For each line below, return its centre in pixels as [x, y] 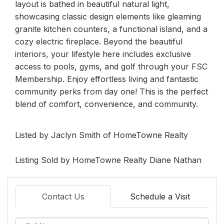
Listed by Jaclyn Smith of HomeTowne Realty [101, 135]
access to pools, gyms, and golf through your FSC [111, 66]
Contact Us [63, 196]
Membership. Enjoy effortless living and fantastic [107, 79]
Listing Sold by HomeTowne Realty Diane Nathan [108, 160]
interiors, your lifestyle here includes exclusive [103, 54]
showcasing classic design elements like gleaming [108, 16]
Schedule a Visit [160, 196]
